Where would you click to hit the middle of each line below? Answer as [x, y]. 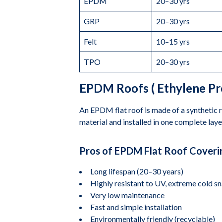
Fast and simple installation [136, 207]
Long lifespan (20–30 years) [137, 171]
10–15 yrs [173, 41]
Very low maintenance [127, 195]
